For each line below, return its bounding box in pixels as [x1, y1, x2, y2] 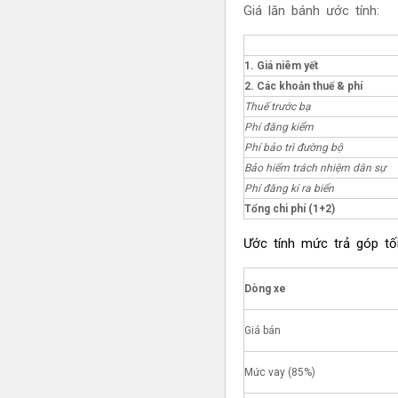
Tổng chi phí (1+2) [243, 202, 335, 215]
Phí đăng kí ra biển [243, 181, 334, 195]
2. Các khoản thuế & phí [243, 79, 362, 92]
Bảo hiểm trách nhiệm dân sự [243, 161, 386, 174]
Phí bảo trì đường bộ [243, 140, 343, 154]
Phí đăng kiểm [243, 120, 314, 133]
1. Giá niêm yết [243, 59, 318, 72]
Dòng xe [243, 282, 286, 295]
